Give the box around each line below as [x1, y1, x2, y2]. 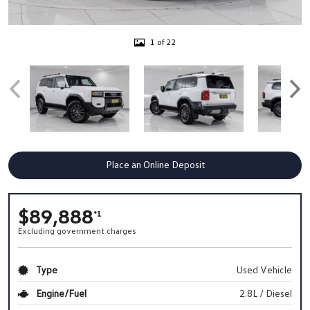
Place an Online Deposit [105, 158, 205, 170]
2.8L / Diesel [239, 286, 292, 299]
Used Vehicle [236, 263, 292, 275]
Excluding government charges [18, 225, 136, 236]
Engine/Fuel [34, 286, 86, 299]
